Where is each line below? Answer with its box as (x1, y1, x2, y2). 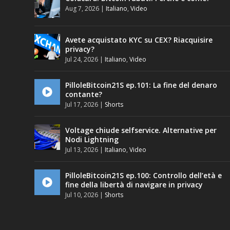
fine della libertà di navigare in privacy (65, 180, 203, 190)
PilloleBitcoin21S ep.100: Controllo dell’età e (65, 170, 222, 181)
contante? (65, 89, 103, 100)
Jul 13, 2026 (65, 145, 99, 155)
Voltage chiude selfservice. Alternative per (65, 125, 217, 136)
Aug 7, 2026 (65, 4, 100, 13)
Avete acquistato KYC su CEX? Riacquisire (65, 35, 213, 45)
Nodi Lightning (65, 135, 119, 145)
